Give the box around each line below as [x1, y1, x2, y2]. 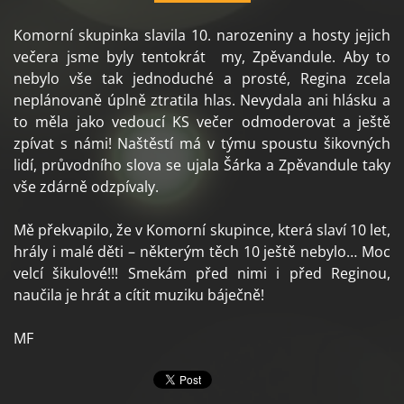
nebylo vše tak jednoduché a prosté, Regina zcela [14, 69, 390, 89]
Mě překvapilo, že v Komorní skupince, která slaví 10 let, [14, 220, 390, 241]
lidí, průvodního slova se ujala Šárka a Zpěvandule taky [14, 155, 390, 176]
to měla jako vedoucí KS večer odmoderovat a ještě [14, 112, 390, 133]
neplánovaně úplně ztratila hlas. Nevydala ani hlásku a [14, 90, 390, 111]
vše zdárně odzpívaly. [14, 177, 159, 197]
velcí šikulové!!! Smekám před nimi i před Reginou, [14, 263, 390, 284]
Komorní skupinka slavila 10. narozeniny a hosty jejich [14, 25, 390, 46]
